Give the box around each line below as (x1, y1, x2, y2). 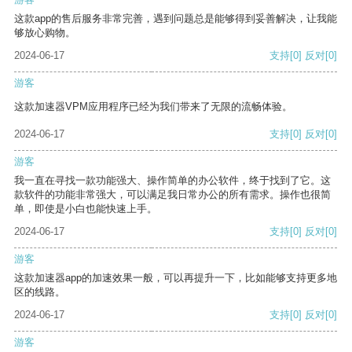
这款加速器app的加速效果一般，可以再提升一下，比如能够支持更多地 (14, 272, 337, 284)
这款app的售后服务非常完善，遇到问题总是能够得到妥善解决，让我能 (14, 13, 337, 25)
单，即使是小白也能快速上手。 (14, 203, 157, 215)
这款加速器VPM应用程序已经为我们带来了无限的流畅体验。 (14, 101, 292, 113)
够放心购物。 (14, 27, 75, 39)
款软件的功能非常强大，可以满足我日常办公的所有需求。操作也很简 (14, 189, 331, 201)
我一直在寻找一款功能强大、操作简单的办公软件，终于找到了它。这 (14, 174, 331, 187)
